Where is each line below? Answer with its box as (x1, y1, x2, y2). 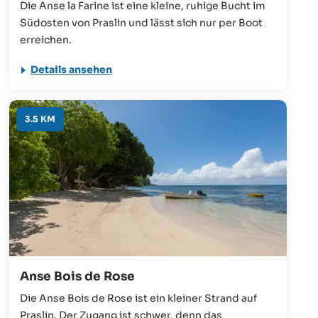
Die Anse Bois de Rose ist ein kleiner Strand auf (20, 291, 257, 305)
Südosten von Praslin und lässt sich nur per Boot (20, 16, 263, 29)
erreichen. (20, 33, 72, 46)
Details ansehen (31, 62, 112, 76)
